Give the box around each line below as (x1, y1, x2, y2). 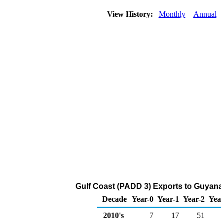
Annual (193, 10, 217, 18)
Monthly (158, 10, 185, 18)
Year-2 (183, 195, 205, 203)
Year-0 (132, 195, 153, 203)
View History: (105, 10, 157, 18)
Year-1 (157, 195, 179, 203)
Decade (102, 195, 127, 203)
